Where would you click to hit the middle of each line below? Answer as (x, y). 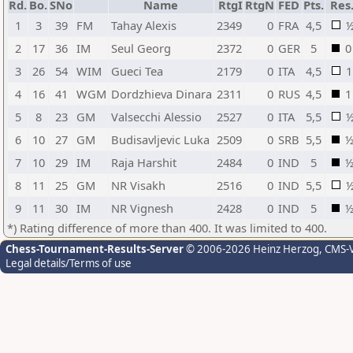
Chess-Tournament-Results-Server (95, 249)
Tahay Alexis (144, 25)
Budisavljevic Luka (160, 139)
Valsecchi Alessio (156, 117)
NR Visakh (138, 185)
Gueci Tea (137, 71)
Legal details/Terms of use (69, 263)
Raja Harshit (144, 162)
